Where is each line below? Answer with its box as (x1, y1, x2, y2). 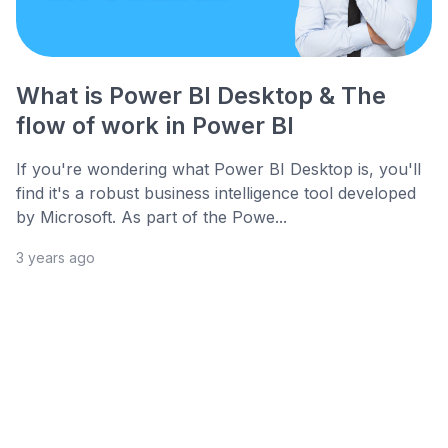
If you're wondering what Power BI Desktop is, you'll (16, 159, 421, 180)
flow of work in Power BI (16, 111, 294, 141)
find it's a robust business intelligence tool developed (16, 183, 416, 204)
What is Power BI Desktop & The (16, 81, 386, 111)
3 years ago (16, 249, 95, 267)
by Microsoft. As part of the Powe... (16, 207, 287, 228)
